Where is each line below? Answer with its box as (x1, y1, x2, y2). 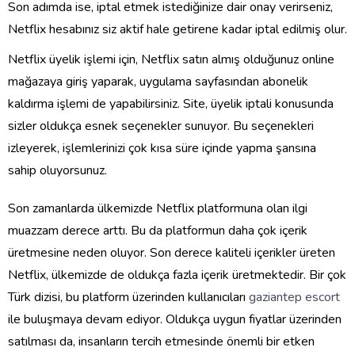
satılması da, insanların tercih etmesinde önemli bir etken (8, 333, 315, 350)
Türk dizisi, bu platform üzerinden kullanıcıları (8, 288, 249, 306)
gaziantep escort (249, 288, 340, 306)
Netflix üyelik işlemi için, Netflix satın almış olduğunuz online (8, 51, 334, 68)
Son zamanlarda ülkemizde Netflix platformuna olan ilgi (8, 200, 307, 217)
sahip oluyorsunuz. (8, 162, 107, 179)
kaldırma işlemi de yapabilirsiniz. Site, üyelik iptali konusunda (8, 95, 334, 113)
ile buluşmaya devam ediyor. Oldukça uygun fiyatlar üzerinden (8, 311, 342, 328)
